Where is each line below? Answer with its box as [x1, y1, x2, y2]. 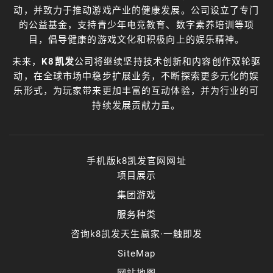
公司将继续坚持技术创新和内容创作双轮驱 [74, 55, 261, 67]
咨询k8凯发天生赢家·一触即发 [70, 228, 203, 239]
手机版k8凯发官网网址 [87, 155, 186, 166]
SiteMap [117, 247, 156, 259]
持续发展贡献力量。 [92, 99, 181, 111]
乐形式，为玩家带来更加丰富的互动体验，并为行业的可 [13, 85, 260, 96]
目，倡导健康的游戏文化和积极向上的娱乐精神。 [28, 34, 245, 45]
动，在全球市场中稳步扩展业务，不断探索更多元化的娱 [13, 70, 260, 82]
